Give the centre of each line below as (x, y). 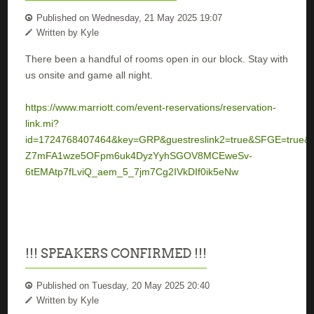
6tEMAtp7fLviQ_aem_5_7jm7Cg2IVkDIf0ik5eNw (132, 171)
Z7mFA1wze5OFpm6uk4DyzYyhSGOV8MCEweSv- (139, 155)
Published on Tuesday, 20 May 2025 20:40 (122, 285)
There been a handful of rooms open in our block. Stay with (157, 59)
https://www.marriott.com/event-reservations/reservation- (151, 107)
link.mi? (42, 123)
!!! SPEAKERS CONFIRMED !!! (116, 253)
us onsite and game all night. (89, 75)
